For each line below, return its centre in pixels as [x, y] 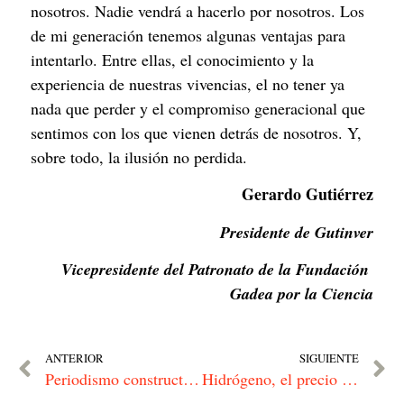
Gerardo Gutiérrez [308, 194]
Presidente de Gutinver [297, 232]
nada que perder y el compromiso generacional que [198, 109]
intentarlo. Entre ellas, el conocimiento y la [172, 60]
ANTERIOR [74, 358]
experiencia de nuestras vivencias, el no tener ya [188, 84]
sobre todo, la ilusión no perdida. [139, 157]
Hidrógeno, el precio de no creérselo [350, 378]
